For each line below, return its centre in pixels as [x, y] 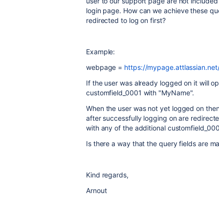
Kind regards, [107, 175]
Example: [101, 52]
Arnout [97, 190]
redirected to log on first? [126, 20]
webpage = [105, 67]
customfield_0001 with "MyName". [140, 93]
